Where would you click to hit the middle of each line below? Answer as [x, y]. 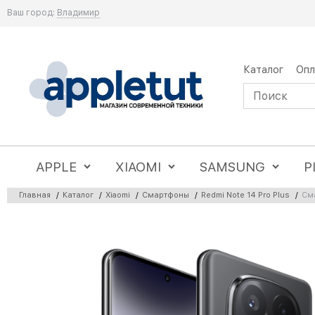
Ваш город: [31, 13]
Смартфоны [166, 195]
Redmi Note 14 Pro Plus [245, 195]
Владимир [78, 13]
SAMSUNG [233, 167]
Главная [35, 195]
